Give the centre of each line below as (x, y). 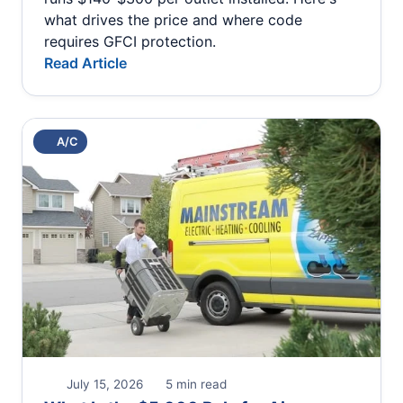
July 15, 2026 (103, 384)
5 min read (194, 384)
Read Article (85, 63)
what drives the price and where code (173, 19)
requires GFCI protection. (130, 41)
